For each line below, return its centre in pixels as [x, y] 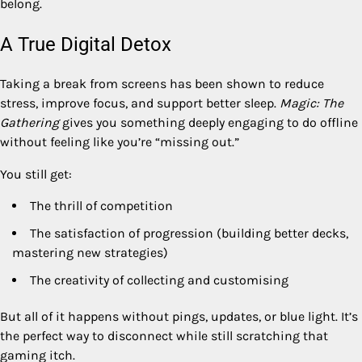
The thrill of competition [101, 206]
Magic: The [311, 103]
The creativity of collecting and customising [159, 280]
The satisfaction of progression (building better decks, [189, 234]
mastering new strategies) [90, 253]
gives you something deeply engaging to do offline [208, 123]
